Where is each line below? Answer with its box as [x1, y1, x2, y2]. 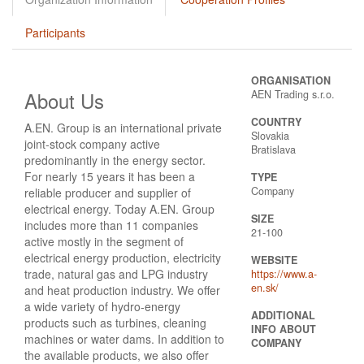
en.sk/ [250, 279, 279, 295]
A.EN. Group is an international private [24, 119, 222, 136]
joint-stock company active [24, 135, 160, 152]
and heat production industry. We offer [24, 281, 220, 298]
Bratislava [250, 141, 296, 157]
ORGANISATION [250, 72, 331, 88]
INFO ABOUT [250, 321, 316, 336]
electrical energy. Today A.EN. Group [24, 200, 214, 217]
